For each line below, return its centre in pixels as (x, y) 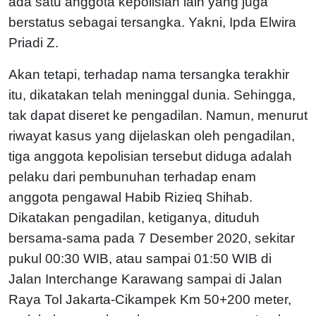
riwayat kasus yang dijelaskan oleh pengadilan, (152, 135)
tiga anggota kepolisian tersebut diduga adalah (150, 156)
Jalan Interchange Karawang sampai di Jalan (145, 279)
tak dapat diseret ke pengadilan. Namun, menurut (158, 115)
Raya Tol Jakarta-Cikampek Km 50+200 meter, (150, 299)
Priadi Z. (35, 42)
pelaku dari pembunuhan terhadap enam (132, 176)
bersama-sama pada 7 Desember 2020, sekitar (152, 238)
